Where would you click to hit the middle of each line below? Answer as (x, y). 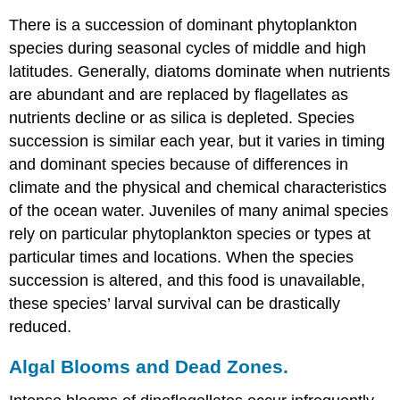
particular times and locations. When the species (182, 257)
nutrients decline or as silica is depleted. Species (182, 117)
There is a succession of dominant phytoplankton (183, 25)
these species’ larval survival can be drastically (175, 303)
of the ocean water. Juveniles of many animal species (199, 210)
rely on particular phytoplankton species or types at (190, 233)
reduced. (41, 326)
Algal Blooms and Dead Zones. (149, 367)
